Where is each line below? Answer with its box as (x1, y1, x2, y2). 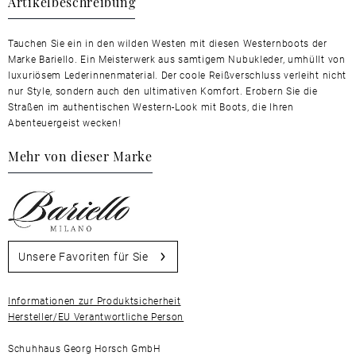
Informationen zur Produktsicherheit (8, 294, 181, 307)
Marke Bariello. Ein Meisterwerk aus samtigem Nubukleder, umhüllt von (8, 52, 346, 66)
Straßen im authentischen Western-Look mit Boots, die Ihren (8, 100, 294, 114)
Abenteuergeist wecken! (8, 116, 122, 130)
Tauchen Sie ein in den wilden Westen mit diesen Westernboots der (8, 37, 327, 50)
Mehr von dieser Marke (8, 146, 153, 165)
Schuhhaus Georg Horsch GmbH (8, 342, 161, 354)
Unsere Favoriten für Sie (18, 249, 149, 264)
